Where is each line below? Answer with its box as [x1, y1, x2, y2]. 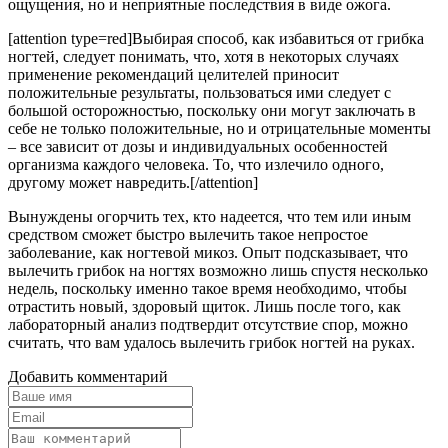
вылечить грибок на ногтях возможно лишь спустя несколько [8, 262, 428, 280]
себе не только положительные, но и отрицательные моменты [8, 120, 431, 138]
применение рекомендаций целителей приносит [8, 66, 339, 84]
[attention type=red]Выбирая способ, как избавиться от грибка [8, 30, 424, 48]
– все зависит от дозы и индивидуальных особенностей [8, 138, 388, 156]
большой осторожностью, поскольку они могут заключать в [8, 102, 416, 120]
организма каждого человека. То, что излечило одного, [8, 156, 384, 174]
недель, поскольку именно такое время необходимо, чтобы [8, 280, 407, 298]
